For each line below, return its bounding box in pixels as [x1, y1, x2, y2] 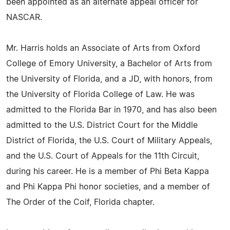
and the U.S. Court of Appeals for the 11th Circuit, [6, 152, 199, 160]
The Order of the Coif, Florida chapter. [6, 198, 155, 206]
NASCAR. [6, 13, 42, 22]
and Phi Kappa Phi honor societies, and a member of [6, 183, 210, 191]
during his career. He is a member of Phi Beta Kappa [6, 167, 209, 176]
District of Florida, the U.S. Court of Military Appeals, [6, 137, 212, 145]
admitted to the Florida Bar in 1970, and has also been [6, 106, 217, 114]
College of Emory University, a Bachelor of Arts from [6, 60, 212, 68]
